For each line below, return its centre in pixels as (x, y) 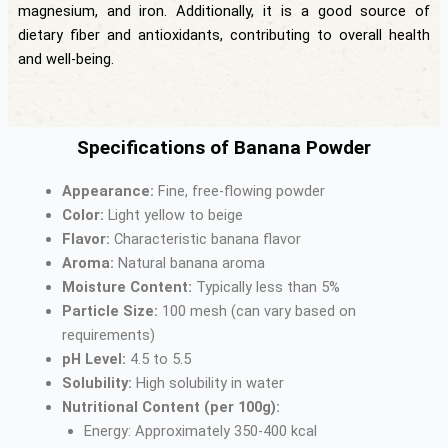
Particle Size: (109, 310)
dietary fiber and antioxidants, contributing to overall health (224, 35)
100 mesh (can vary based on (256, 310)
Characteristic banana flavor (205, 238)
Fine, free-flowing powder (239, 190)
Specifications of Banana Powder (224, 147)
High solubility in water (207, 382)
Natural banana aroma (189, 262)
